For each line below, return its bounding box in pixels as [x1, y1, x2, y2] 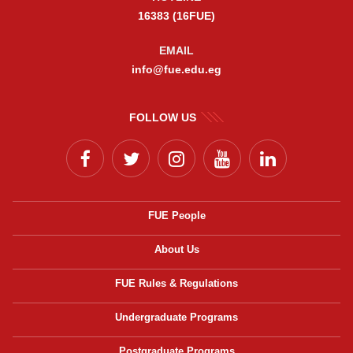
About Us [154, 243, 199, 256]
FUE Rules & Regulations [115, 277, 238, 290]
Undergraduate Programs [115, 311, 238, 324]
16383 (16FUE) [138, 9, 215, 23]
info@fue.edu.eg [132, 63, 221, 76]
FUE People [147, 210, 206, 222]
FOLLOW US [129, 111, 196, 124]
